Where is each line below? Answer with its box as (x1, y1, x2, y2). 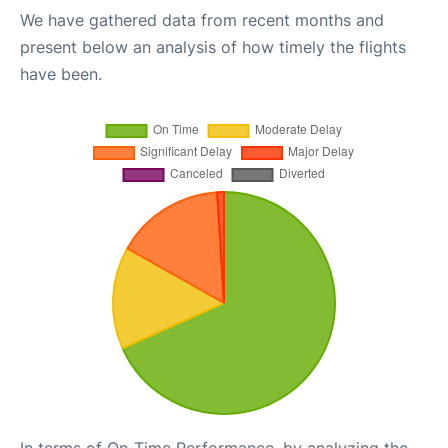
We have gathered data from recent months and (20, 9, 384, 30)
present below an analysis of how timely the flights (20, 36, 406, 57)
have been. (20, 63, 102, 84)
